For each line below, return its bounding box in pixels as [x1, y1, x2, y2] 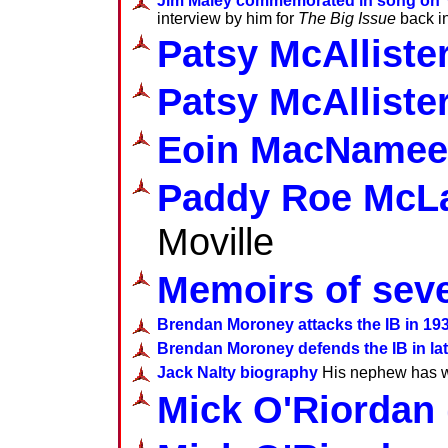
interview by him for [157, 9, 298, 27]
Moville [157, 219, 274, 263]
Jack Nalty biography [157, 363, 318, 381]
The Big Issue [298, 9, 396, 27]
